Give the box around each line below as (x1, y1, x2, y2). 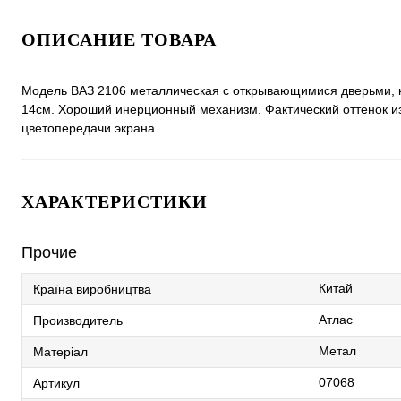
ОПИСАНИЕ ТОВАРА (21, 30, 217, 49)
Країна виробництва (33, 281, 151, 296)
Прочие (21, 243, 77, 261)
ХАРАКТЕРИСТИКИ (21, 192, 208, 211)
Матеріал (33, 344, 88, 359)
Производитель (33, 312, 123, 328)
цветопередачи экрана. (21, 121, 158, 135)
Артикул (33, 375, 80, 390)
